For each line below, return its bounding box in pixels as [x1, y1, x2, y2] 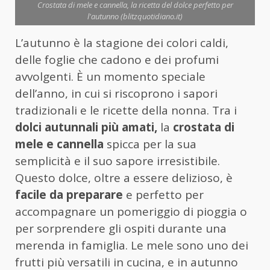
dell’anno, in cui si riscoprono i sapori [15, 86, 218, 102]
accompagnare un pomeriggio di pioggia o [15, 204, 247, 220]
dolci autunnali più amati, [15, 119, 157, 136]
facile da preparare [15, 187, 123, 203]
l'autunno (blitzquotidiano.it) [87, 11, 183, 22]
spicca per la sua [104, 136, 196, 152]
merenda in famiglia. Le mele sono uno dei [15, 237, 248, 254]
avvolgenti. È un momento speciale [15, 69, 206, 85]
